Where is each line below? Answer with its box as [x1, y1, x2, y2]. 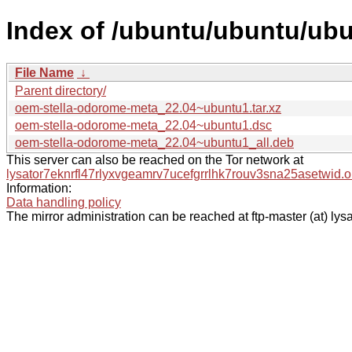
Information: [6, 181, 71, 195]
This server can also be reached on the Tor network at [6, 152, 303, 167]
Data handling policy [6, 195, 121, 209]
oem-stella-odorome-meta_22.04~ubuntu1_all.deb [15, 135, 294, 149]
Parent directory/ [15, 83, 106, 97]
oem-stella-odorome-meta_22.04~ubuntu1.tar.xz [15, 101, 281, 115]
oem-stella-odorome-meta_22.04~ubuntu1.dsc [15, 118, 272, 132]
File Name [15, 65, 74, 79]
